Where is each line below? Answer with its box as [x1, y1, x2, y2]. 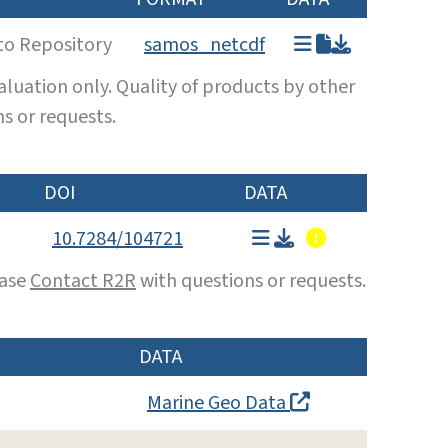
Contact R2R [30, 266, 136, 295]
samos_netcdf [144, 30, 265, 59]
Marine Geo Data [147, 388, 290, 417]
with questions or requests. [136, 266, 366, 295]
